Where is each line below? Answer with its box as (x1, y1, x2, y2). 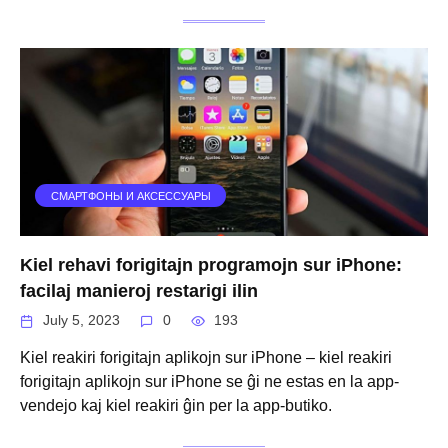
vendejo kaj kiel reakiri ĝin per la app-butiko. (20, 396, 332, 414)
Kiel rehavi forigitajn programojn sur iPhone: (20, 254, 402, 275)
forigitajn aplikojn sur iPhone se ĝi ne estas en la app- (20, 372, 399, 390)
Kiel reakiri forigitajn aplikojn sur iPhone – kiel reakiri (20, 348, 392, 366)
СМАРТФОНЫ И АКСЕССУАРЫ (50, 189, 211, 202)
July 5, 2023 (43, 312, 121, 328)
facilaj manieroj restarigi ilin (20, 280, 258, 301)
